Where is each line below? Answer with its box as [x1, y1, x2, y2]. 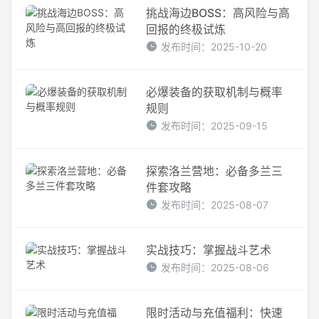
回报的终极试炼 [146, 22, 226, 36]
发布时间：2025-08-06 [161, 261, 270, 273]
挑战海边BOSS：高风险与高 [146, 6, 291, 20]
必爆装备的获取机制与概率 [146, 85, 283, 99]
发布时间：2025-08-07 [161, 198, 269, 211]
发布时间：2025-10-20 [161, 40, 268, 53]
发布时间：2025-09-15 [161, 119, 268, 132]
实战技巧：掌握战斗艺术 [146, 243, 272, 257]
